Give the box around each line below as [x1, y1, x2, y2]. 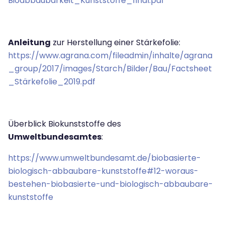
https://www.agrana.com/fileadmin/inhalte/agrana [8, 49, 212, 61]
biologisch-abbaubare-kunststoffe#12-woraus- [8, 165, 198, 177]
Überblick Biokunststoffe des [8, 118, 121, 130]
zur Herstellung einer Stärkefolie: [51, 36, 180, 48]
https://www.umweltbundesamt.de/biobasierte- [8, 152, 201, 164]
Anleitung [8, 36, 51, 48]
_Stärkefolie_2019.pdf [8, 75, 95, 87]
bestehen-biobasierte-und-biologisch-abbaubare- [8, 178, 213, 190]
